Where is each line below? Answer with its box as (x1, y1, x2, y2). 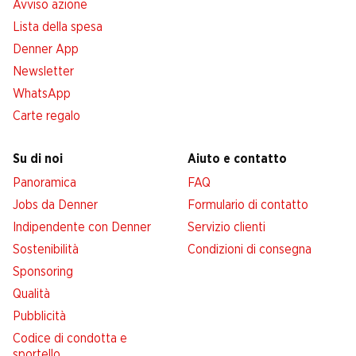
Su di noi (13, 152, 63, 165)
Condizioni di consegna (188, 242, 311, 256)
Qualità (13, 287, 50, 300)
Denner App (13, 42, 79, 56)
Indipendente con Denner (13, 220, 151, 234)
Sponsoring (13, 265, 73, 278)
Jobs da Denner (13, 198, 98, 211)
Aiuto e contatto (188, 152, 287, 165)
